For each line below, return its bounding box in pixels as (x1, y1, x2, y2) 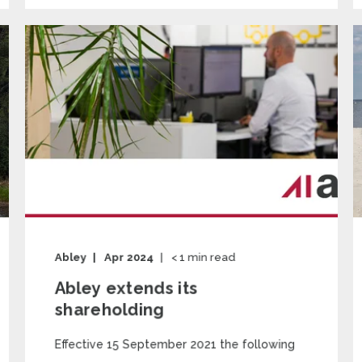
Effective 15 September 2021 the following (54, 337, 295, 351)
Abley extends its (54, 278, 198, 298)
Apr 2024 (103, 250, 154, 264)
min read (187, 250, 236, 264)
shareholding (54, 299, 164, 320)
